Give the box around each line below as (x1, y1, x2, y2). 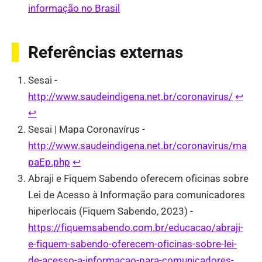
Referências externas (28, 43, 183, 63)
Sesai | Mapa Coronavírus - (28, 123, 145, 136)
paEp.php (28, 156, 70, 168)
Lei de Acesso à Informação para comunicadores (28, 189, 245, 201)
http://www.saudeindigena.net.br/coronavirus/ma (28, 140, 247, 152)
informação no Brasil (28, 2, 120, 15)
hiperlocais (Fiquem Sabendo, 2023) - (28, 205, 193, 218)
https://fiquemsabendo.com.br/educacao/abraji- (28, 222, 243, 234)
